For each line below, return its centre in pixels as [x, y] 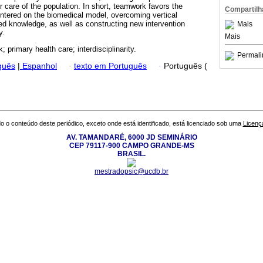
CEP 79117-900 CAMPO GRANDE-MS [131, 146]
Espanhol [38, 66]
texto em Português [110, 66]
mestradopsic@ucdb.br [131, 172]
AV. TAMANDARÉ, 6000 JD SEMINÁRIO [131, 138]
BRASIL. [131, 154]
